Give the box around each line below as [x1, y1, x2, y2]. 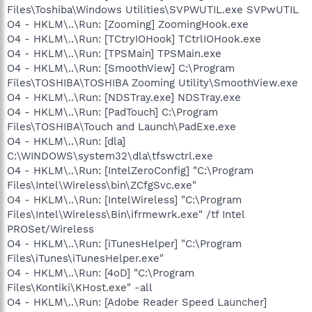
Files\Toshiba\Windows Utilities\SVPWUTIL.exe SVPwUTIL [7, 3, 299, 16]
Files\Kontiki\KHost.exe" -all [7, 281, 153, 294]
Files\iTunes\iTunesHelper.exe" [7, 251, 164, 265]
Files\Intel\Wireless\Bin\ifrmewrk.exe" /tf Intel [7, 208, 244, 221]
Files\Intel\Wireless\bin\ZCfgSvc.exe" [7, 178, 196, 192]
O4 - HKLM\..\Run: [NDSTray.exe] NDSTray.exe [7, 91, 241, 104]
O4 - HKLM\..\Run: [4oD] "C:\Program [7, 266, 194, 279]
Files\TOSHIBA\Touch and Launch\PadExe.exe [7, 120, 236, 133]
